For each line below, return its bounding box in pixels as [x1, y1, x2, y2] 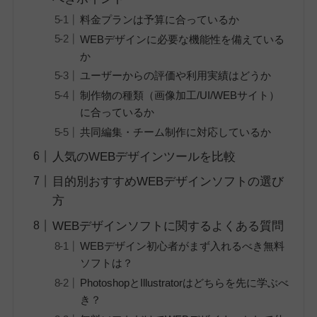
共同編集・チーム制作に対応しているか [79, 126, 271, 139]
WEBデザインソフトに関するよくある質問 [52, 219, 284, 233]
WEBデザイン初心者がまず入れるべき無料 [79, 240, 284, 253]
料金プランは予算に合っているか [79, 13, 239, 25]
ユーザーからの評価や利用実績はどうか [79, 69, 271, 82]
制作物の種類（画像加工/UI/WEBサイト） [79, 89, 279, 102]
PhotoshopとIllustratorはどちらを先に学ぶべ [79, 277, 289, 289]
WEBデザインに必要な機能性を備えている [79, 33, 284, 45]
